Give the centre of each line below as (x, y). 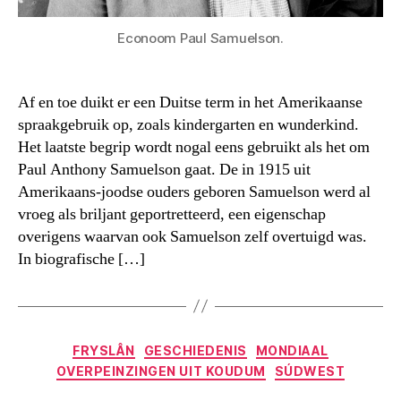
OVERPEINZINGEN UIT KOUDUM (161, 371)
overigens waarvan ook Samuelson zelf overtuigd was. (192, 236)
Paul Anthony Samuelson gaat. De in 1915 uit (164, 169)
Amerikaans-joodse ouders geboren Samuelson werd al (194, 192)
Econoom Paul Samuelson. (200, 38)
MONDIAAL (292, 350)
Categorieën (244, 346)
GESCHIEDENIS (195, 350)
